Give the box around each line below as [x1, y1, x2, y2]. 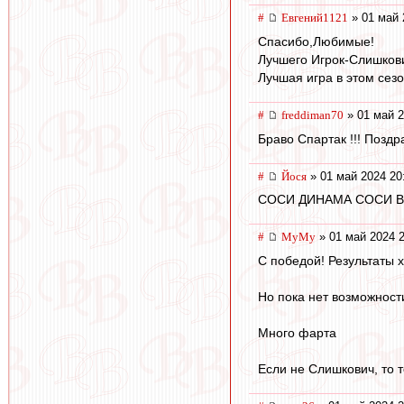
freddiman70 [281, 107, 344, 122]
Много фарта [258, 325, 336, 340]
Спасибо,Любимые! [258, 33, 374, 49]
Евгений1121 [281, 11, 348, 25]
